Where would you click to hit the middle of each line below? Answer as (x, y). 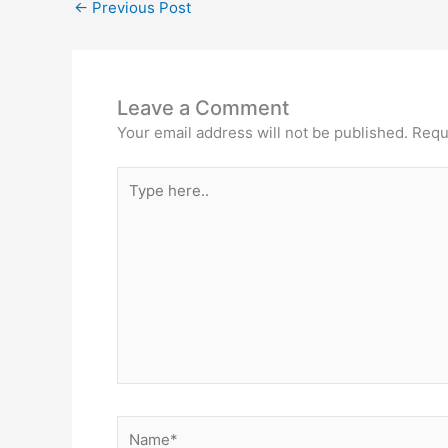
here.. (136, 202)
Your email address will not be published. (262, 132)
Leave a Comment (203, 107)
